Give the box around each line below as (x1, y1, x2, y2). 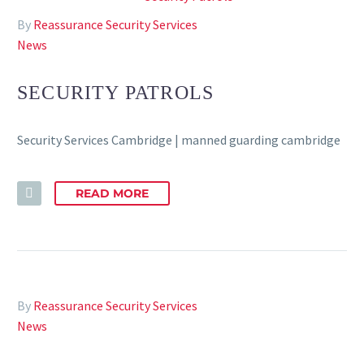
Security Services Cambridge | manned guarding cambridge (17, 132, 340, 149)
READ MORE (76, 186, 149, 201)
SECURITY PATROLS (17, 82, 214, 104)
